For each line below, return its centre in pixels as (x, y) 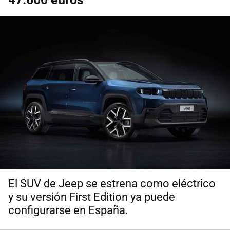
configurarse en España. (68, 210)
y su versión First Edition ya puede (92, 197)
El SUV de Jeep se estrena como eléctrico (112, 184)
